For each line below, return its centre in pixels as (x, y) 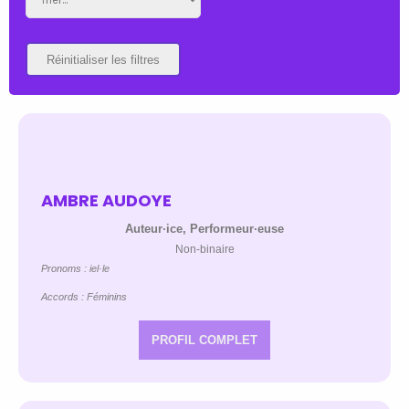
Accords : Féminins (84, 297)
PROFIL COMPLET (204, 341)
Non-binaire (204, 250)
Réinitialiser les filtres (103, 59)
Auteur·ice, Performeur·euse (204, 229)
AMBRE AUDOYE (106, 201)
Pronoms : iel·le (75, 269)
